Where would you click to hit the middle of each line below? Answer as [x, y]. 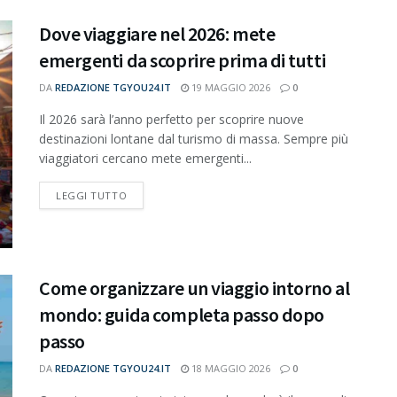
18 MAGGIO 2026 [230, 369]
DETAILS [147, 195]
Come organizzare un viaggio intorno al [195, 288]
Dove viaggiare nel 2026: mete [157, 34]
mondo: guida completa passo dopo [182, 315]
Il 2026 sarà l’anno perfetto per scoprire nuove [171, 119]
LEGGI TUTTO [92, 195]
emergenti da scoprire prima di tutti [183, 60]
